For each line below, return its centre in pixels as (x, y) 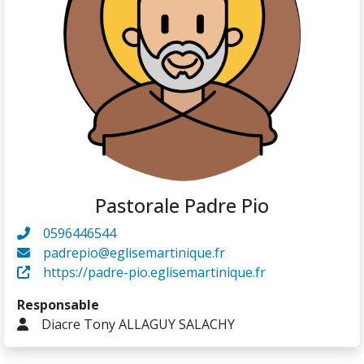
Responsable (58, 305)
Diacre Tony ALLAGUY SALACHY (138, 325)
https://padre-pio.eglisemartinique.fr (154, 273)
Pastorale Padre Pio (182, 206)
